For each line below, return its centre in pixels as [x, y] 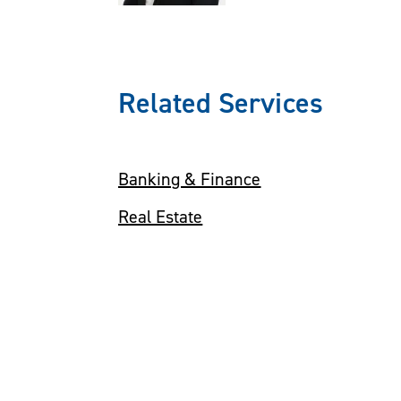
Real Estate [161, 216]
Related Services [221, 102]
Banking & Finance [190, 179]
